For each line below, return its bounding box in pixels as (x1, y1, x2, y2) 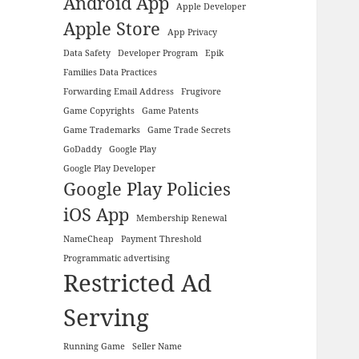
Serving (63, 301, 150, 333)
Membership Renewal (136, 212, 228, 224)
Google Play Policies (63, 176, 232, 200)
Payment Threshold (121, 232, 203, 244)
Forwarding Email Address (63, 85, 175, 97)
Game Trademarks (63, 123, 141, 135)
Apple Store (63, 16, 161, 40)
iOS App (63, 202, 130, 226)
